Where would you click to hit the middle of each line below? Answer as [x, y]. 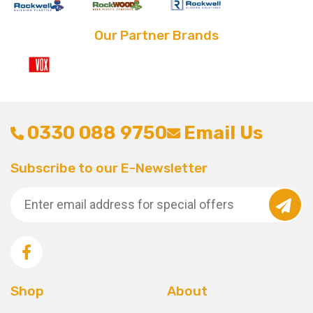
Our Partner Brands [156, 36]
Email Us [223, 132]
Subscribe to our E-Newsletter [109, 168]
